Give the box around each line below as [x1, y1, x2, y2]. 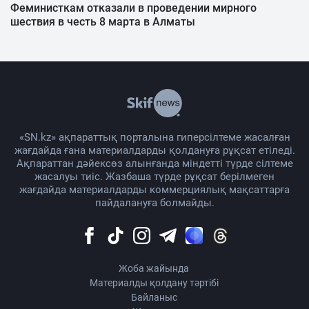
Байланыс [130, 291, 177, 303]
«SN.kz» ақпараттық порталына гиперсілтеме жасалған [19, 130, 290, 143]
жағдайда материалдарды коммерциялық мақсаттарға [19, 183, 290, 196]
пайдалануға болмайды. [94, 196, 215, 209]
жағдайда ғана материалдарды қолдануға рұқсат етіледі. [14, 143, 295, 157]
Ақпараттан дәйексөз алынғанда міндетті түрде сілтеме [16, 157, 293, 170]
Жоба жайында [119, 262, 189, 274]
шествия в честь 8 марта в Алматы [10, 14, 195, 28]
